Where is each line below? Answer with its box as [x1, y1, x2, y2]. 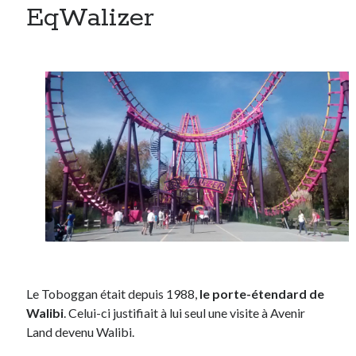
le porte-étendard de [199, 286, 325, 302]
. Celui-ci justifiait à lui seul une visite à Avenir [64, 305, 306, 321]
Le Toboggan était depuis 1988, [26, 286, 200, 302]
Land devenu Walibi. [26, 324, 135, 340]
